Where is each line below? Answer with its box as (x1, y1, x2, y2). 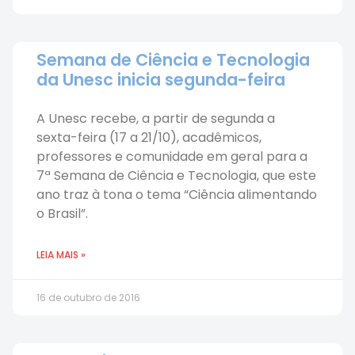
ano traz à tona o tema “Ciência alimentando (36, 185, 317, 204)
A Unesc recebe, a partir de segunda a (36, 109, 275, 128)
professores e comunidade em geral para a (36, 147, 307, 166)
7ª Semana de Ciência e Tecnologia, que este (36, 166, 316, 185)
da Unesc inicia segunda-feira (36, 68, 285, 91)
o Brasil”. (36, 204, 88, 223)
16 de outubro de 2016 (36, 291, 140, 304)
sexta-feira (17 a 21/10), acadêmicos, (36, 128, 261, 147)
